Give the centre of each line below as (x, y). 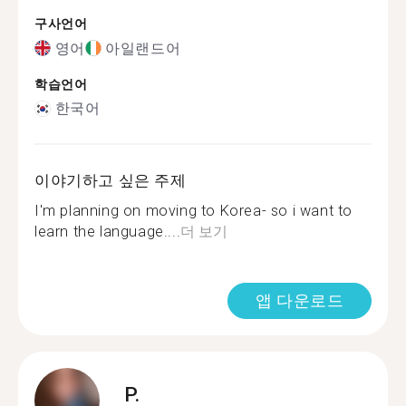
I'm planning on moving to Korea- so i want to (194, 211)
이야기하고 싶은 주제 (111, 180)
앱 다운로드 (300, 300)
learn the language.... (108, 232)
